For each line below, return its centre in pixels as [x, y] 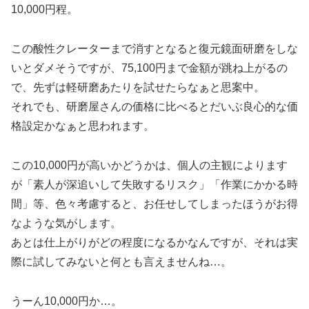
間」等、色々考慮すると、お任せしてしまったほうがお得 [154, 203]
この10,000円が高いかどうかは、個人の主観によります [149, 165]
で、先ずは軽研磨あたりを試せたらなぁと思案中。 [138, 88]
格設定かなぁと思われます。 [83, 126]
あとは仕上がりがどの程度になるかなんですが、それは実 [154, 242]
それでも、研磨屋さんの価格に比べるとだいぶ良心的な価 [154, 107]
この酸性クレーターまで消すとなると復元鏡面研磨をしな [154, 49]
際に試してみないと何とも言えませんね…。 [121, 261]
